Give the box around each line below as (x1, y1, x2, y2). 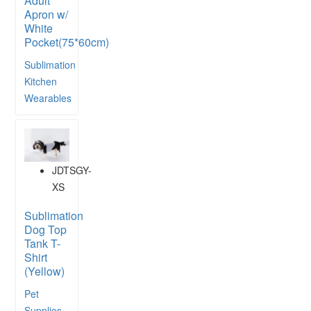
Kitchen (24, 74, 57, 88)
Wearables (24, 90, 72, 105)
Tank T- (24, 235, 60, 252)
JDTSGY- (52, 163, 92, 178)
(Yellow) (24, 263, 65, 280)
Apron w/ (24, 6, 68, 22)
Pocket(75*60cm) (24, 33, 109, 50)
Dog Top (24, 221, 67, 238)
